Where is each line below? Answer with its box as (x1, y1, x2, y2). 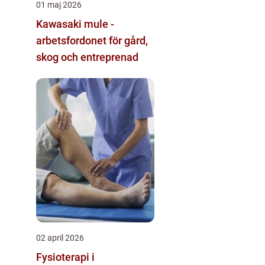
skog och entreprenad (36, 50, 138, 63)
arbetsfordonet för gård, (36, 34, 148, 47)
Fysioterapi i (36, 250, 95, 263)
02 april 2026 (36, 232, 84, 243)
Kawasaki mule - (36, 17, 114, 30)
